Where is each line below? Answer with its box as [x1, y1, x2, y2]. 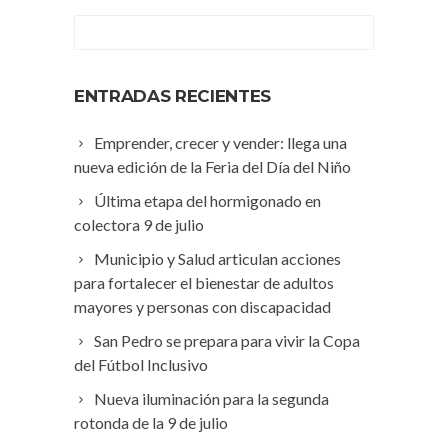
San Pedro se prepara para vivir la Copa [94, 331, 360, 351]
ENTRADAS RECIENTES [74, 86, 271, 107]
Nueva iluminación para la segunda [94, 389, 329, 409]
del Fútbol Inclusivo [74, 355, 208, 375]
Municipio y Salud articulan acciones [94, 249, 341, 269]
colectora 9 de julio [74, 215, 204, 235]
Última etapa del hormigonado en [94, 191, 321, 211]
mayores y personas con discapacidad [74, 297, 331, 317]
